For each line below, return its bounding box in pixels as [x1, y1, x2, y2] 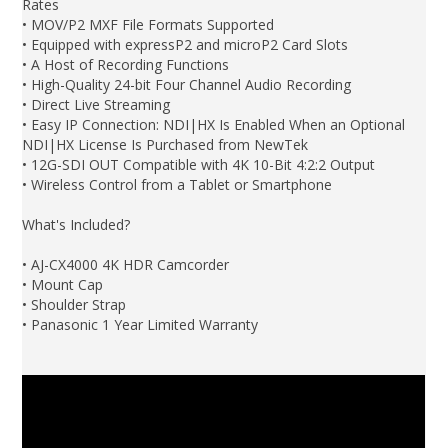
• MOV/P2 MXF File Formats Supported [22, 14, 275, 34]
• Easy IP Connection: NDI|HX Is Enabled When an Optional [22, 114, 406, 134]
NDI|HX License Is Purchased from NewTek [22, 134, 309, 154]
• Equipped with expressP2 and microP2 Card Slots [22, 34, 349, 54]
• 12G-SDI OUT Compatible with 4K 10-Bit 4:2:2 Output [22, 154, 376, 174]
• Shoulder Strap [22, 294, 127, 314]
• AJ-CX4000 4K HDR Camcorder [22, 254, 230, 274]
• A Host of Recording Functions [22, 54, 230, 74]
